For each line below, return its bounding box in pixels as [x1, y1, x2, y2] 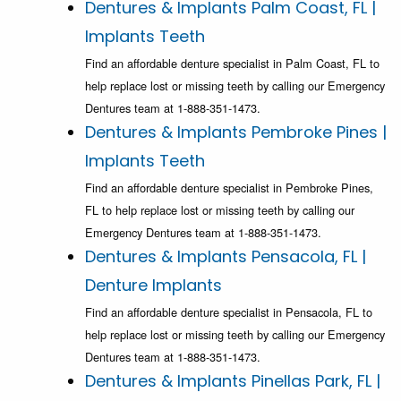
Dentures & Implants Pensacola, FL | [85, 245, 366, 269]
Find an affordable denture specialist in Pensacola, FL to [85, 303, 372, 321]
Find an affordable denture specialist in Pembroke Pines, [85, 179, 373, 197]
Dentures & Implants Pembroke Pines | [85, 121, 387, 144]
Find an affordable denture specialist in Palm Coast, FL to [85, 55, 380, 73]
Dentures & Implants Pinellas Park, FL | [85, 370, 380, 393]
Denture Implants [85, 274, 222, 297]
